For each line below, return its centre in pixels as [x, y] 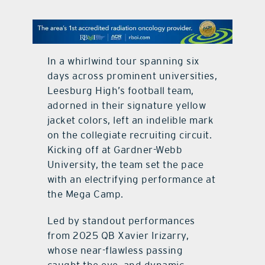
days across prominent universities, [132, 76]
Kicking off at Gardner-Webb [115, 150]
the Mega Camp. [85, 194]
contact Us [132, 25]
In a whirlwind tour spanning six [123, 61]
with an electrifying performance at [131, 180]
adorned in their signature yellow [127, 106]
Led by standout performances [121, 221]
